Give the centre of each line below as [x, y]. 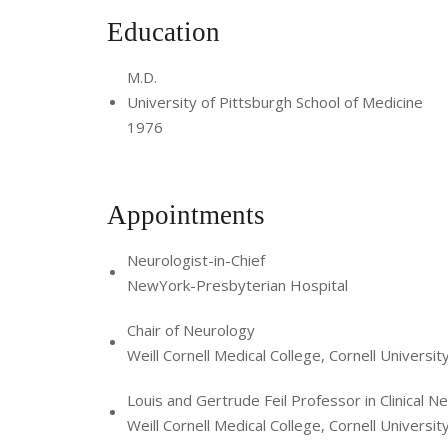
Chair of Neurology [191, 329]
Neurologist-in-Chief [196, 259]
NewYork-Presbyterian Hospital [237, 284]
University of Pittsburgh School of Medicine [275, 102]
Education [167, 32]
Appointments [189, 214]
